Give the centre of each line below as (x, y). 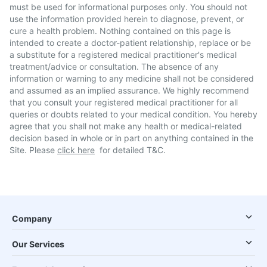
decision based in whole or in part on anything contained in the (131, 138)
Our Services (38, 244)
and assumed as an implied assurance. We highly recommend (129, 90)
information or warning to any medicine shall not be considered (132, 78)
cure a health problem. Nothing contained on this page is (120, 31)
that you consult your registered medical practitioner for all (124, 102)
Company (32, 218)
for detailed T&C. (133, 150)
